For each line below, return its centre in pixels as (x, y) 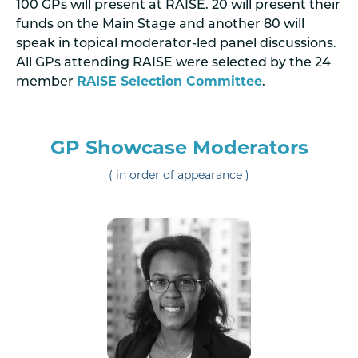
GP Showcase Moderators (179, 149)
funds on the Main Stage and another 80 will (160, 24)
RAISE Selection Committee (169, 82)
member (46, 82)
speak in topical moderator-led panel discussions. (176, 44)
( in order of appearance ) (179, 176)
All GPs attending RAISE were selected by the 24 (173, 63)
